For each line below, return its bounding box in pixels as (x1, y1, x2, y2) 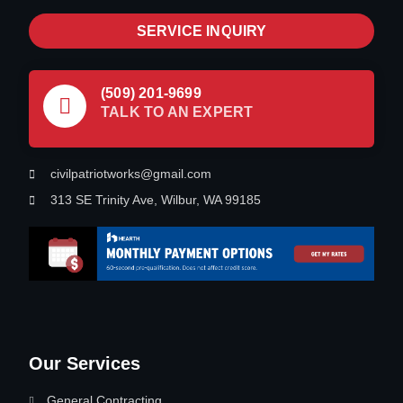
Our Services (29, 354, 140, 374)
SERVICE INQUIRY (136, 23, 267, 39)
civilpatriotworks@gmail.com (50, 166, 211, 181)
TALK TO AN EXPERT (101, 104, 254, 120)
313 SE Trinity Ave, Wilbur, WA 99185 (50, 193, 261, 207)
